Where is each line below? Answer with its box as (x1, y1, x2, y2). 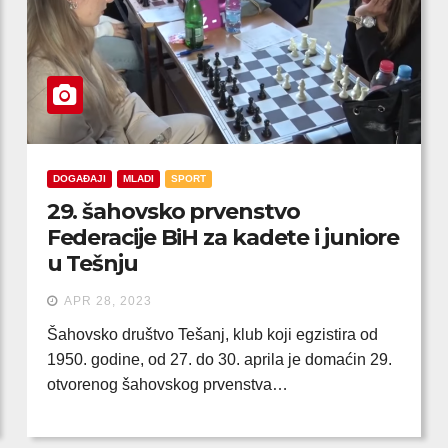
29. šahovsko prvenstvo (46, 198, 300, 225)
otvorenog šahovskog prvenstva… (46, 376, 288, 393)
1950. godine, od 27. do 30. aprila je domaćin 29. (46, 351, 392, 368)
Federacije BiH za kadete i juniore (46, 224, 400, 251)
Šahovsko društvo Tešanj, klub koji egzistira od (46, 326, 378, 343)
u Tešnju (46, 250, 138, 277)
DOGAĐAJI (52, 173, 106, 184)
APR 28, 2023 (63, 294, 152, 308)
